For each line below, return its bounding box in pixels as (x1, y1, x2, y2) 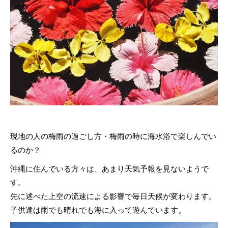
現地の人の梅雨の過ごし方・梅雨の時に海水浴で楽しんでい (10, 131, 216, 141)
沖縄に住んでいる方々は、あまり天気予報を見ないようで (10, 163, 209, 174)
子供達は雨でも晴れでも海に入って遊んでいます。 (10, 205, 186, 215)
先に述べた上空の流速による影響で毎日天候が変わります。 (10, 191, 216, 202)
